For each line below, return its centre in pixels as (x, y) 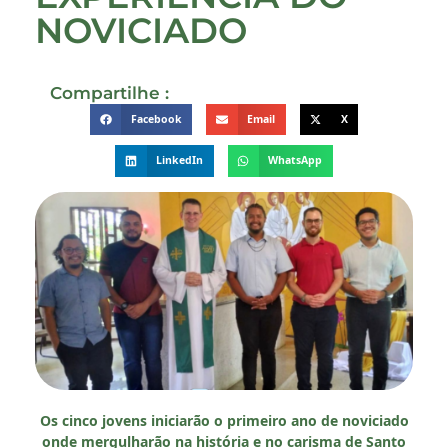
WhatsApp (295, 160)
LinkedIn (179, 160)
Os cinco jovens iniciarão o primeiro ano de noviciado (224, 420)
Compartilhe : (109, 92)
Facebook (156, 118)
